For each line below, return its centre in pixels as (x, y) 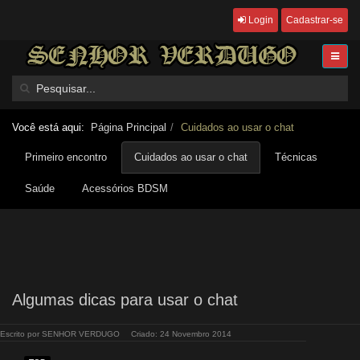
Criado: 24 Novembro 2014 (181, 334)
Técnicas (296, 157)
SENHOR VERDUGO (81, 334)
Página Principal (129, 127)
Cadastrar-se (315, 20)
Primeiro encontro (66, 157)
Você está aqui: (51, 127)
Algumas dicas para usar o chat (125, 300)
